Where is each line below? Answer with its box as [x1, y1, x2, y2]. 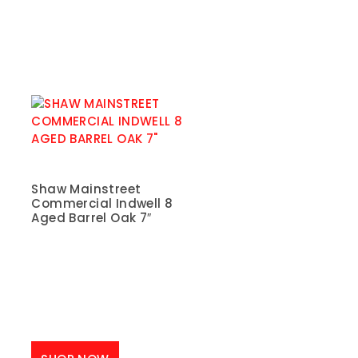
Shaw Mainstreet [31, 180, 141, 197]
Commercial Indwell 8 [31, 194, 173, 212]
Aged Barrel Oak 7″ [31, 209, 152, 226]
